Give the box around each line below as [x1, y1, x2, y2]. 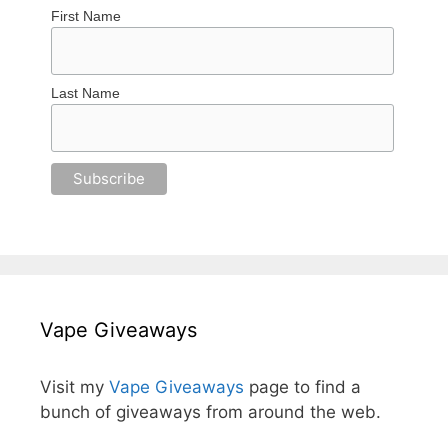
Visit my [40, 376, 109, 397]
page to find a [244, 376, 361, 397]
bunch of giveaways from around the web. [40, 401, 381, 422]
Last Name [51, 85, 121, 102]
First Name [51, 7, 122, 24]
